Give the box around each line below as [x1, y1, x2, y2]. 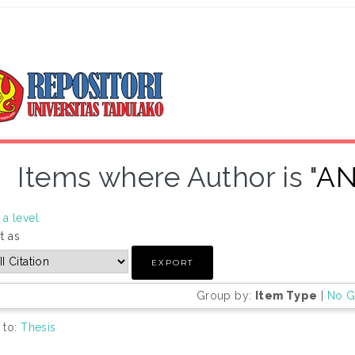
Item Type [254, 288, 318, 302]
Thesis [21, 320, 56, 334]
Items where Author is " [17, 161, 317, 193]
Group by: [196, 288, 255, 302]
